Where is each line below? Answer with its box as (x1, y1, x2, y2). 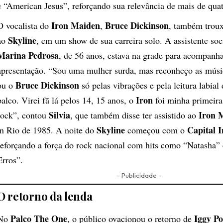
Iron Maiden (51, 18, 100, 32)
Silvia (49, 108, 70, 121)
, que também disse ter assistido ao (70, 109, 199, 121)
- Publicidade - (116, 171, 161, 179)
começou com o (125, 123, 187, 136)
